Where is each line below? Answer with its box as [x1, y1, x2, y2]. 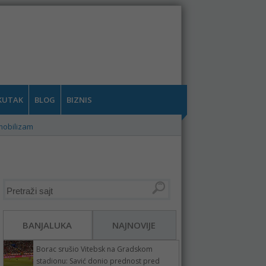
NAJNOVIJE [112, 219, 156, 231]
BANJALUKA [22, 219, 72, 231]
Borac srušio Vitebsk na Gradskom [36, 244, 153, 254]
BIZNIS [66, 94, 92, 105]
